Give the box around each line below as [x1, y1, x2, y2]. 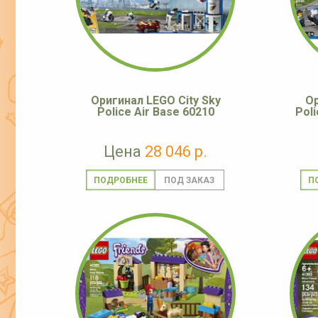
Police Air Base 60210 [97, 105, 214, 119]
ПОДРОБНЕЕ [93, 175, 148, 186]
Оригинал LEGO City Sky [90, 94, 221, 108]
